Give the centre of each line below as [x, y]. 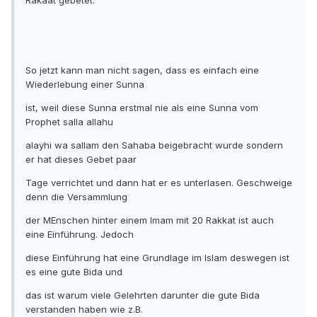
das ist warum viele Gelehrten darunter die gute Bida [143, 295]
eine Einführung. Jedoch [80, 235]
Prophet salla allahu [69, 122]
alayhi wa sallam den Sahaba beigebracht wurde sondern [154, 145]
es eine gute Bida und [74, 272]
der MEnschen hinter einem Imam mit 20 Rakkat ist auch [150, 220]
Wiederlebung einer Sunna [85, 85]
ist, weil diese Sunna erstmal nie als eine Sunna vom [142, 108]
